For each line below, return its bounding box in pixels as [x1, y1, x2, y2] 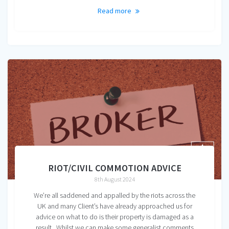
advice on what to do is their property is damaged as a [35, 212, 194, 221]
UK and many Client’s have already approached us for [37, 201, 192, 211]
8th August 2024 [94, 175, 135, 183]
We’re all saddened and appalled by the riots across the [34, 190, 195, 200]
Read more [98, 6, 131, 15]
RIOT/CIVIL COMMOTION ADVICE [48, 162, 181, 174]
